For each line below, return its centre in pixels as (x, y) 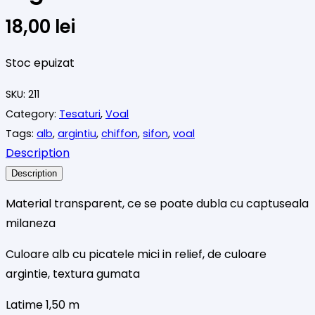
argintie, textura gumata (73, 274)
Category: (32, 114)
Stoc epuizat (40, 63)
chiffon (120, 133)
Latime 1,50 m (43, 304)
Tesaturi (80, 114)
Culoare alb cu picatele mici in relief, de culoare (136, 254)
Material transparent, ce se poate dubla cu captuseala (157, 203)
